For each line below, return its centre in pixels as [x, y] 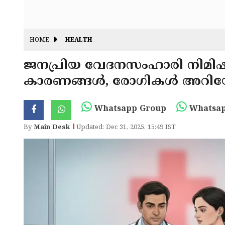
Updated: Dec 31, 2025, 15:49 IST [126, 128]
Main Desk [52, 128]
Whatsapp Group [129, 109]
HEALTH [79, 41]
